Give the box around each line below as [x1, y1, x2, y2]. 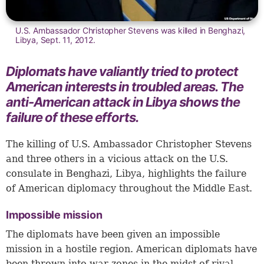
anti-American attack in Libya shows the [6, 94, 240, 110]
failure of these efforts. [6, 110, 139, 126]
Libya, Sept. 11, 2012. [15, 35, 95, 45]
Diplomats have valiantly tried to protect [6, 64, 238, 80]
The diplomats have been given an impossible [6, 229, 220, 240]
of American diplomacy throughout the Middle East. [6, 183, 252, 194]
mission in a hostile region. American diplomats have [6, 243, 257, 255]
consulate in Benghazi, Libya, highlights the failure [6, 168, 246, 180]
